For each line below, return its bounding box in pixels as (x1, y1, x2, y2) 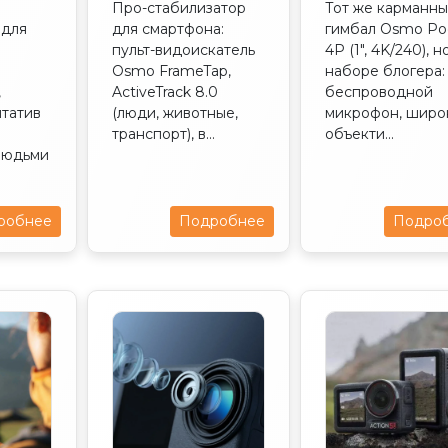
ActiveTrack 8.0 (111, 82, 218, 101)
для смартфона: (111, 19, 224, 38)
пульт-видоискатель (111, 40, 255, 59)
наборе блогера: (325, 61, 446, 80)
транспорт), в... (111, 124, 215, 143)
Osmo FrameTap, (111, 61, 231, 80)
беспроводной (325, 82, 434, 101)
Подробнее (179, 211, 266, 230)
